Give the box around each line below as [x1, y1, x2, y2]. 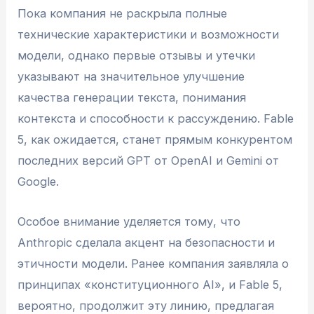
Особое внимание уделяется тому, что [18, 214, 241, 228]
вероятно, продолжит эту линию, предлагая [18, 298, 275, 313]
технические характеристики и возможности [18, 27, 280, 42]
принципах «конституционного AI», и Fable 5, [18, 277, 283, 292]
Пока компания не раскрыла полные [18, 6, 228, 21]
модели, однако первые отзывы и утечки [18, 48, 256, 63]
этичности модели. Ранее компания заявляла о [18, 256, 289, 271]
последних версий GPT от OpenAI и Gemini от [18, 153, 280, 168]
